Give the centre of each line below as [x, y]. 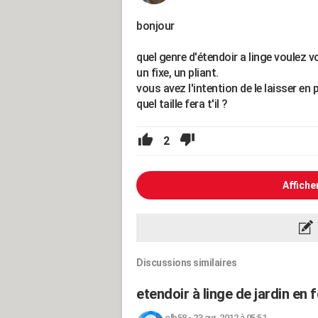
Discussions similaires [186, 263]
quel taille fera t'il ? [182, 104]
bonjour [155, 26]
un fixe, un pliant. [177, 73]
